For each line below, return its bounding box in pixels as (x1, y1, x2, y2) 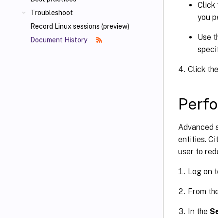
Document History (30, 36, 89, 44)
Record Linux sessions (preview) (30, 22, 129, 30)
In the (188, 206, 210, 216)
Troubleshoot (30, 9, 73, 17)
